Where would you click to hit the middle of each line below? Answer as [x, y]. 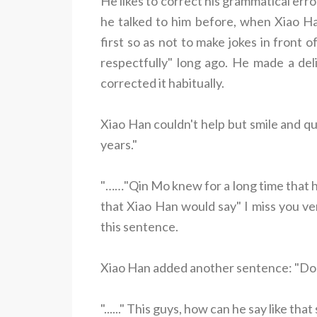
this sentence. [139, 226]
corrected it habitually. [162, 82]
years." [119, 144]
